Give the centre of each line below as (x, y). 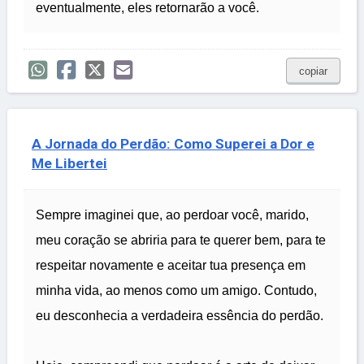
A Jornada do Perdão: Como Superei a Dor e (173, 144)
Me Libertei (69, 164)
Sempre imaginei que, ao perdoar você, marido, (172, 215)
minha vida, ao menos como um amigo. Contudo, (176, 291)
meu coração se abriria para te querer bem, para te (181, 240)
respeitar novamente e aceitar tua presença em (171, 266)
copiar (313, 71)
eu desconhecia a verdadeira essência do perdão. (180, 316)
